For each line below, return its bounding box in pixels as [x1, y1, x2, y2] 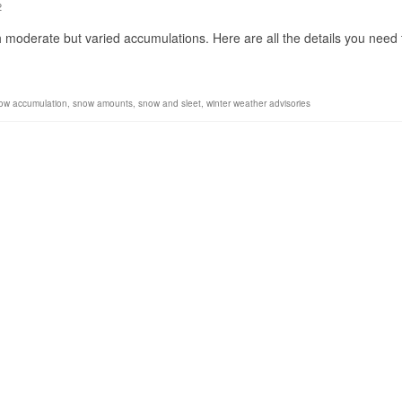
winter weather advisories [206, 97, 310, 110]
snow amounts [73, 97, 133, 110]
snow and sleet [138, 97, 201, 110]
